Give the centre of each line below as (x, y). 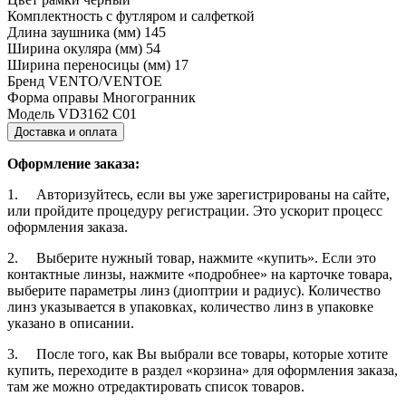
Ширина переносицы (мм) (89, 64)
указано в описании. (71, 323)
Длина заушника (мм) (74, 32)
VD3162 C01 (97, 113)
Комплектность (55, 15)
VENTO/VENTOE (105, 81)
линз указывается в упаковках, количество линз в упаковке (190, 306)
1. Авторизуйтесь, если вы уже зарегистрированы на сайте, (198, 194)
